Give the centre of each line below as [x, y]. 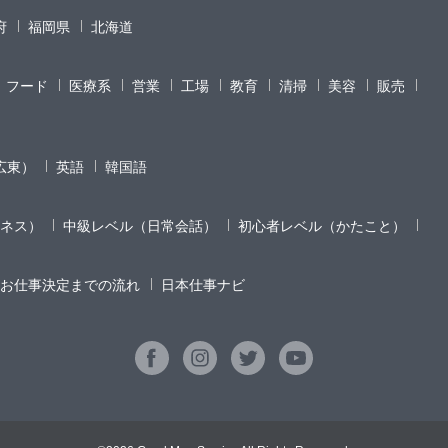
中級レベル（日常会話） [140, 226]
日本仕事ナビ [203, 285]
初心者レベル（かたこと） [322, 226]
